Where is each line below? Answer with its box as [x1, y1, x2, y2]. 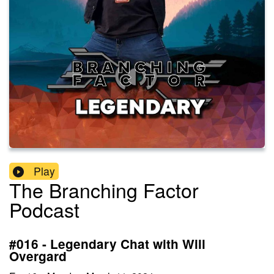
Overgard [9, 247, 67, 265]
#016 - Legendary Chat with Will [9, 235, 206, 253]
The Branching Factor [9, 176, 199, 204]
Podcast [9, 195, 80, 224]
